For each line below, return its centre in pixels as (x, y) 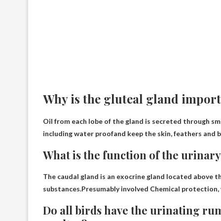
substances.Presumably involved (96, 189)
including (58, 133)
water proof (94, 133)
